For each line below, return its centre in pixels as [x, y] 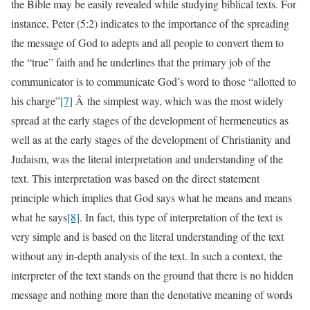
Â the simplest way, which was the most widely [178, 101]
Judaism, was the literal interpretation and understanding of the [147, 159]
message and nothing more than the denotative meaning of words [152, 294]
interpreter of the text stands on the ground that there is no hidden [152, 275]
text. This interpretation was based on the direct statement [135, 178]
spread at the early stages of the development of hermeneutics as [150, 120]
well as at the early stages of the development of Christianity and [151, 139]
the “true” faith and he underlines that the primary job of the [141, 62]
